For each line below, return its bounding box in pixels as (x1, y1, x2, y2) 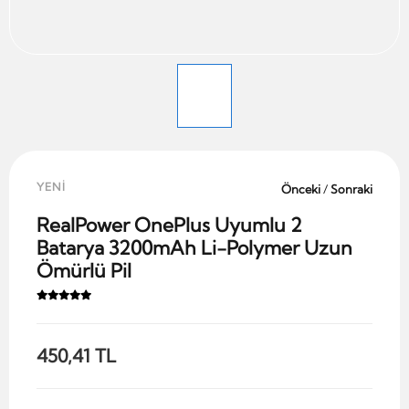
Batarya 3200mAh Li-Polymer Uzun (37, 236, 352, 260)
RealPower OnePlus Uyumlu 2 (37, 213, 302, 237)
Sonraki (328, 181, 372, 196)
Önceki (281, 181, 323, 196)
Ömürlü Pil (37, 258, 131, 283)
